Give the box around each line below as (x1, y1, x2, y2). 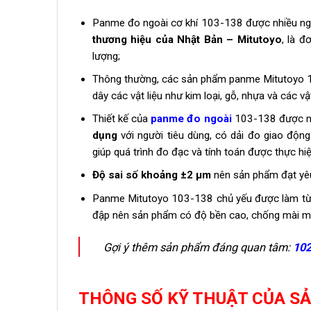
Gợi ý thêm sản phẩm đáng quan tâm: (103, 241, 291, 255)
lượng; (92, 50, 120, 63)
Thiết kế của (92, 112, 151, 126)
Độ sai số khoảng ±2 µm (92, 169, 211, 182)
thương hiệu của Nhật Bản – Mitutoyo (92, 33, 282, 47)
